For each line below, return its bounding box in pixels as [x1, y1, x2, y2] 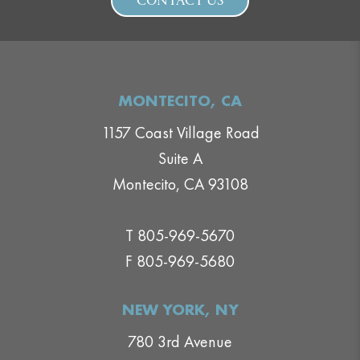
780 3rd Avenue [128, 332, 232, 352]
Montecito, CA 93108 [112, 174, 248, 194]
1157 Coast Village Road [100, 123, 260, 143]
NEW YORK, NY [121, 299, 239, 320]
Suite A [157, 149, 202, 169]
